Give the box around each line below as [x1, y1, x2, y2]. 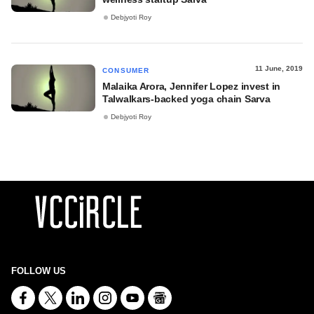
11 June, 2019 [255, 64, 303, 72]
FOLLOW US [11, 266, 66, 276]
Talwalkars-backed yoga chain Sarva [102, 93, 271, 104]
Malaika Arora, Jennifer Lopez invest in [102, 81, 281, 92]
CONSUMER [102, 67, 150, 74]
